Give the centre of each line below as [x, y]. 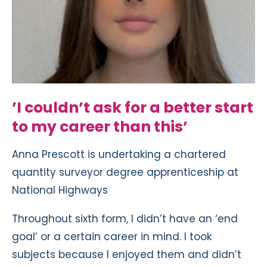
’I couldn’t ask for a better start [133, 107]
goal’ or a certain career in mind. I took [112, 236]
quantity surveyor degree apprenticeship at [125, 172]
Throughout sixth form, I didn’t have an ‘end [125, 218]
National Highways [60, 190]
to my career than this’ [100, 126]
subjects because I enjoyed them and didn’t [127, 254]
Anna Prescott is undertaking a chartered [119, 154]
